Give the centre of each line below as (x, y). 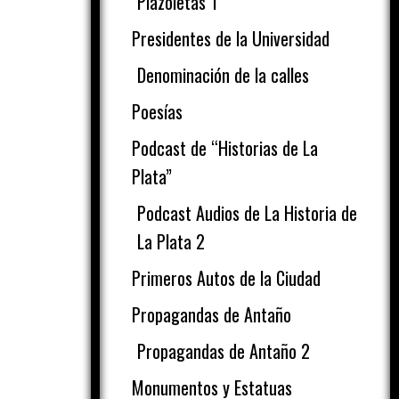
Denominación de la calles (223, 75)
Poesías (157, 111)
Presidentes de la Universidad (231, 38)
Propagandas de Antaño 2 (224, 351)
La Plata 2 (171, 241)
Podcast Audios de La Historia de (247, 213)
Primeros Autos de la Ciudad (226, 278)
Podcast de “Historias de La (225, 148)
